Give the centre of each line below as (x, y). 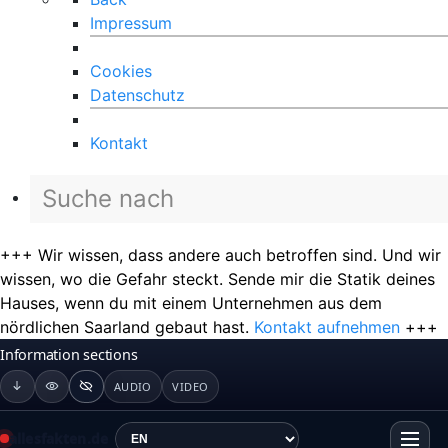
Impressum (131, 22)
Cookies (121, 70)
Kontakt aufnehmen (327, 326)
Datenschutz (137, 94)
